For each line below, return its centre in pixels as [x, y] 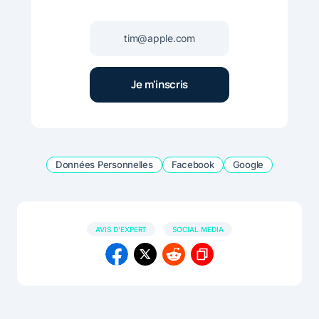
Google [248, 164]
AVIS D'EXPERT [121, 229]
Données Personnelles [104, 164]
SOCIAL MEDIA [198, 229]
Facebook [193, 164]
